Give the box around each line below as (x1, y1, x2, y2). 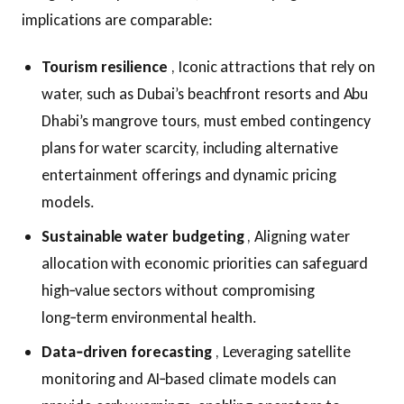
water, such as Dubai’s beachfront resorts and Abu (41, 83, 369, 104)
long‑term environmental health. (41, 307, 258, 327)
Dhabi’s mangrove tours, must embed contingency (41, 110, 371, 131)
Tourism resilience (41, 56, 169, 77)
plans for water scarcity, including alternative (41, 137, 338, 158)
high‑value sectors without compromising (41, 280, 315, 300)
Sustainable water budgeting (41, 225, 244, 246)
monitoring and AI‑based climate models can (41, 368, 336, 389)
